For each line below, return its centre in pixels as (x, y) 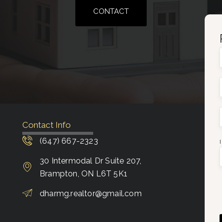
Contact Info (47, 125)
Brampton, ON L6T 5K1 (84, 173)
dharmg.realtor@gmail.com (91, 193)
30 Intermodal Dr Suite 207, (91, 161)
